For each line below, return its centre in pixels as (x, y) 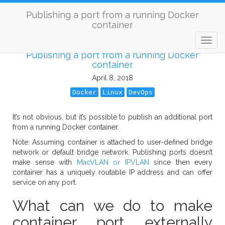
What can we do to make (113, 206)
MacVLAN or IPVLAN (113, 162)
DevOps (141, 92)
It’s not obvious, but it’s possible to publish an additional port (113, 117)
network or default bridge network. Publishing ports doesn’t (113, 152)
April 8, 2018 (113, 78)
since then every (181, 162)
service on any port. (45, 182)
